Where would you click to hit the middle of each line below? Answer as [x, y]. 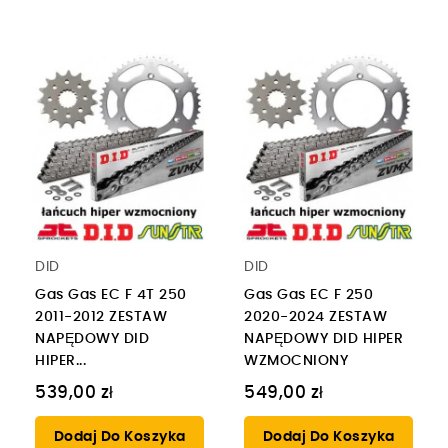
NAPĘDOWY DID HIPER [323, 338]
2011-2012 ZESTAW [101, 316]
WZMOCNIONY [296, 360]
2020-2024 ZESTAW [315, 316]
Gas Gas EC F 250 [308, 294]
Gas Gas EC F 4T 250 [111, 294]
